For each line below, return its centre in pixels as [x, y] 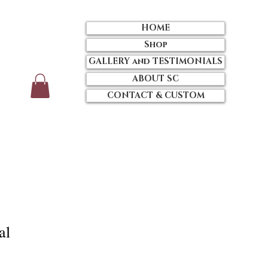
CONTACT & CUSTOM [156, 95]
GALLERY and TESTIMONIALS [156, 62]
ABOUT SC [156, 78]
